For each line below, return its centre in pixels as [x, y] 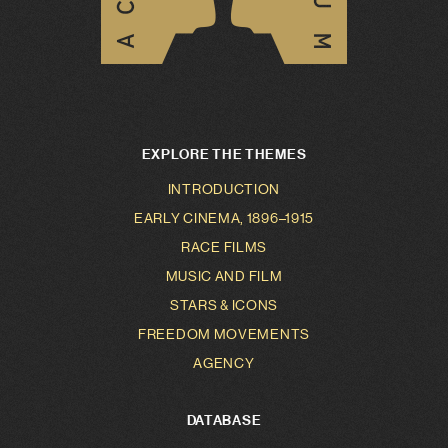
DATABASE [224, 420]
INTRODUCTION [224, 189]
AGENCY [224, 363]
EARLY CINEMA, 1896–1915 [224, 218]
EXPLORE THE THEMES [224, 154]
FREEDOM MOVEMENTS [224, 334]
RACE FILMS [224, 247]
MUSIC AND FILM [224, 276]
